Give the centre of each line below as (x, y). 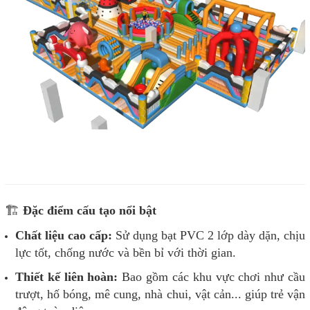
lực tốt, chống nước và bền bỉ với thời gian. (126, 253)
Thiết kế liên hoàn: (67, 277)
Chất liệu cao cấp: (64, 236)
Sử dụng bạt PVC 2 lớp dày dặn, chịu (209, 236)
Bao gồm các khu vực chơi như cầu (212, 277)
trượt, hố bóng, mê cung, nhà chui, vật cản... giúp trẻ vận (160, 294)
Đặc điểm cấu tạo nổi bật (88, 211)
